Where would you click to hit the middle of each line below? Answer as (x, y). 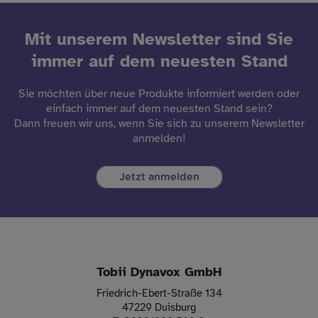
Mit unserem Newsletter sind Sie (159, 39)
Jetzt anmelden (159, 177)
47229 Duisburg (159, 308)
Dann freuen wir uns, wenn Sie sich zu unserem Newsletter (159, 124)
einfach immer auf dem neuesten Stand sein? (159, 109)
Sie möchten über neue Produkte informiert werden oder (159, 94)
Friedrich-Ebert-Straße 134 (159, 294)
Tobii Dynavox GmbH (159, 272)
